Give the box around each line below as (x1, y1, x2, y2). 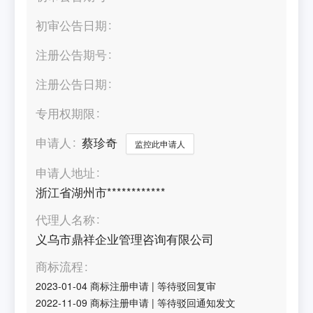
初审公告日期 (36, 16, 108, 34)
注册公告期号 (36, 45, 108, 63)
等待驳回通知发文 (157, 295, 236, 310)
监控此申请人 (135, 137, 186, 150)
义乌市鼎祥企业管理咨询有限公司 (36, 231, 214, 248)
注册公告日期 (36, 75, 108, 92)
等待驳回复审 (157, 278, 217, 293)
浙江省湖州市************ (36, 183, 166, 201)
